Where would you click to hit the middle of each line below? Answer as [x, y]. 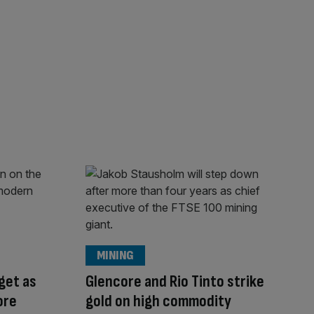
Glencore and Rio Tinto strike [175, 282]
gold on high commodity [158, 301]
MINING [115, 256]
